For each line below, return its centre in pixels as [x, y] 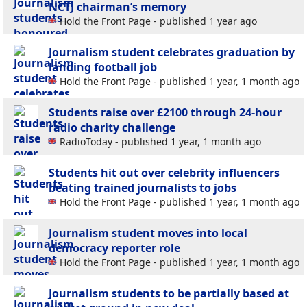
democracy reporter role [114, 248]
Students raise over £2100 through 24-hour [165, 113]
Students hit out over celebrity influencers [164, 173]
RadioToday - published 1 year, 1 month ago [160, 142]
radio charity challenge [112, 128]
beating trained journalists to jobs [143, 188]
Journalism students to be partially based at [169, 294]
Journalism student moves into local [148, 233]
